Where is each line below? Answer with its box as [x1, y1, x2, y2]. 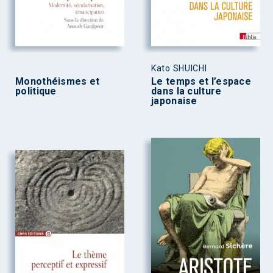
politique [15, 85, 57, 97]
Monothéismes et [15, 76, 100, 88]
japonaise [151, 95, 197, 107]
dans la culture [151, 85, 222, 97]
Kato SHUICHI [151, 63, 207, 74]
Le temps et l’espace [151, 76, 252, 88]
